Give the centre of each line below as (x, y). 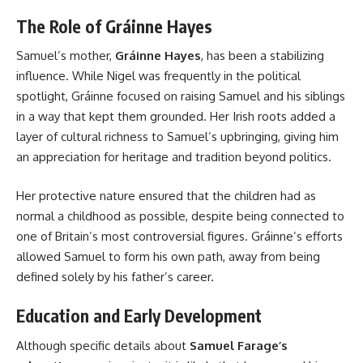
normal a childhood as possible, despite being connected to (180, 216)
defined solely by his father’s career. (115, 276)
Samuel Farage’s (239, 345)
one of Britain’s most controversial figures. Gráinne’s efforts (179, 236)
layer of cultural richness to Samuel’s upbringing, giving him (177, 137)
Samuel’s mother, (66, 56)
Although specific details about (103, 345)
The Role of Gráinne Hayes (114, 26)
